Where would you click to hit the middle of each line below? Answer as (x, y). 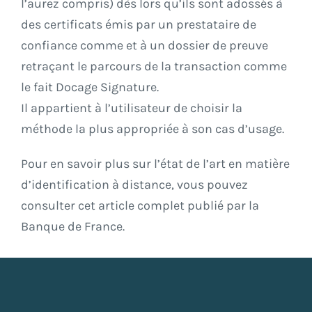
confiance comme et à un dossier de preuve (145, 46)
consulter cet (60, 206)
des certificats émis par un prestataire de (139, 25)
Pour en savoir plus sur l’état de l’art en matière (155, 164)
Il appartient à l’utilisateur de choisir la (132, 108)
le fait (38, 87)
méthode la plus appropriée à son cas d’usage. (153, 129)
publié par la (222, 206)
